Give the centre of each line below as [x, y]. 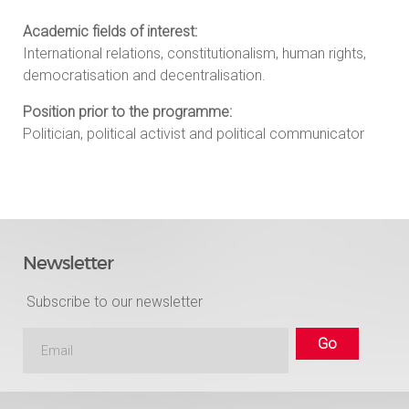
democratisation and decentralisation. [144, 75]
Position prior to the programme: [127, 111]
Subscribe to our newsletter [113, 302]
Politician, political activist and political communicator [194, 133]
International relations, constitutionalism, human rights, [194, 53]
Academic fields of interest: [110, 31]
